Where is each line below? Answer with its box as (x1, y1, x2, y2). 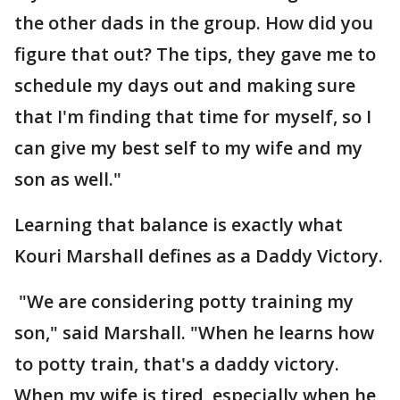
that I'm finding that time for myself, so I (14, 104, 371, 129)
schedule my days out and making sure (14, 73, 355, 97)
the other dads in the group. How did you (14, 11, 373, 35)
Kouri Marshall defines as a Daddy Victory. (14, 244, 383, 268)
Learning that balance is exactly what (14, 212, 343, 237)
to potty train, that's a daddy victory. (14, 352, 339, 376)
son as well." (14, 167, 121, 191)
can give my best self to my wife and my (14, 136, 362, 160)
